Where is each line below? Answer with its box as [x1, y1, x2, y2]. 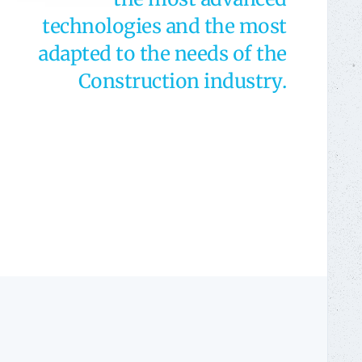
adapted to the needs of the [38, 41, 287, 67]
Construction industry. [78, 69, 287, 95]
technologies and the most [42, 14, 287, 40]
